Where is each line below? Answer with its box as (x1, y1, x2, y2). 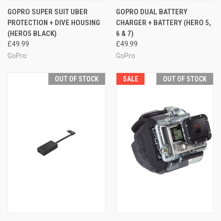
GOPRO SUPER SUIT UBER (7, 7, 88, 16)
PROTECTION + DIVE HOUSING (7, 18, 100, 27)
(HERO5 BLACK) (7, 29, 57, 38)
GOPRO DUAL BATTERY (115, 7, 187, 16)
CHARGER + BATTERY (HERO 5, (115, 18, 211, 27)
